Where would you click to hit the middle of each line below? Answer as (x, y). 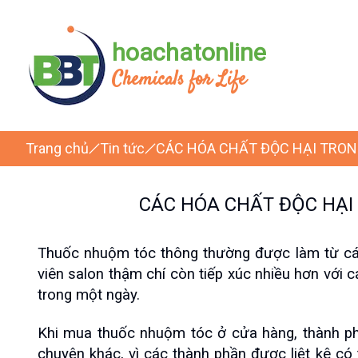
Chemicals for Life (179, 80)
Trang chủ (57, 148)
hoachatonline (189, 52)
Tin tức (122, 148)
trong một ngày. (89, 295)
